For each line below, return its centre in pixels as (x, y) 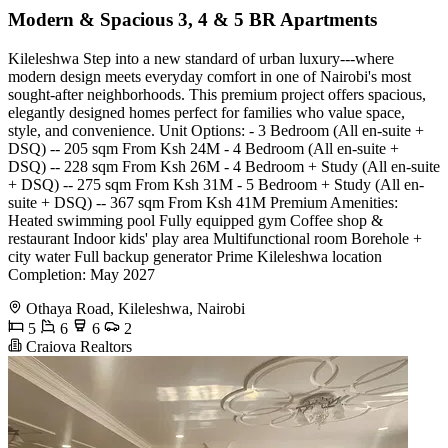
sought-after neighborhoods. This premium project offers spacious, (217, 94)
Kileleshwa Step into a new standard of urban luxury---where (201, 58)
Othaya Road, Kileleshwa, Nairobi (135, 308)
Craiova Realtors (77, 346)
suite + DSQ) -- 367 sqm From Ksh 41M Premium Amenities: (203, 202)
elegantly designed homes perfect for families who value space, (206, 112)
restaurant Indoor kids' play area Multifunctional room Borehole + (215, 238)
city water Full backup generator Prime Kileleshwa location (195, 256)
